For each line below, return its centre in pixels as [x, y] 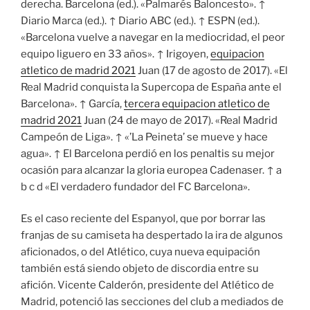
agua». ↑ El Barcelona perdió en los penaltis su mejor [148, 153]
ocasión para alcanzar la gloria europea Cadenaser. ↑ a [151, 170]
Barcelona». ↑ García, [72, 103]
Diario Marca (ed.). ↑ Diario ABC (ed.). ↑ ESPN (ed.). [140, 20]
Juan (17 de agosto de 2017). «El [212, 70]
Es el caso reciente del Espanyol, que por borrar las [143, 219]
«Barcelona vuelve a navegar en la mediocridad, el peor [153, 37]
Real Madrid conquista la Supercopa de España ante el [151, 87]
